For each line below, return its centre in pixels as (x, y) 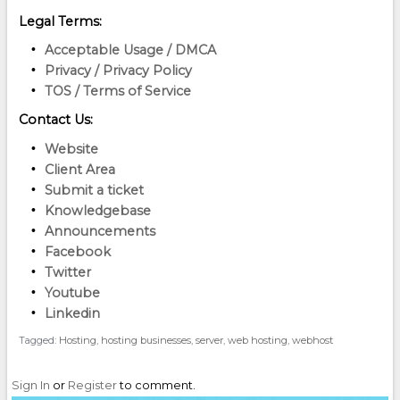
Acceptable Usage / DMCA (130, 50)
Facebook (77, 251)
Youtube (72, 292)
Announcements (100, 231)
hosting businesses (146, 340)
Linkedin (72, 313)
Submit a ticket (94, 190)
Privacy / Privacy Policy (118, 71)
